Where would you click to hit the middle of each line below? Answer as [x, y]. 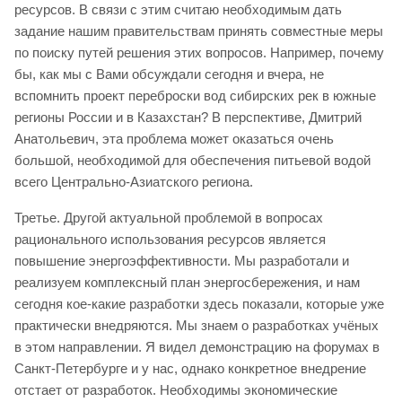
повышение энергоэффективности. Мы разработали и [182, 260]
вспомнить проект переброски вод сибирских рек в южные [195, 95]
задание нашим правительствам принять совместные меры [199, 31]
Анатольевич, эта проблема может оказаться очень [174, 138]
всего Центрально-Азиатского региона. [134, 181]
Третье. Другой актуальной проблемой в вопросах [169, 217]
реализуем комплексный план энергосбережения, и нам [187, 282]
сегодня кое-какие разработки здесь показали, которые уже [199, 303]
